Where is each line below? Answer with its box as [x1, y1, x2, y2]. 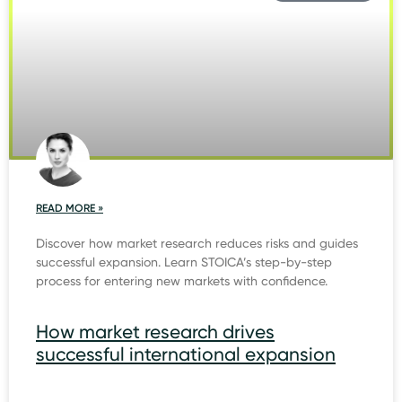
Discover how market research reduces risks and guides [36, 236, 358, 250]
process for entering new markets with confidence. [36, 274, 328, 288]
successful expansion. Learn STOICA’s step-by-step [36, 255, 332, 269]
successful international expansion [36, 343, 336, 365]
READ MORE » [36, 202, 103, 214]
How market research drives [36, 320, 275, 343]
